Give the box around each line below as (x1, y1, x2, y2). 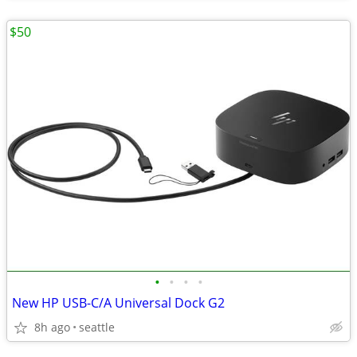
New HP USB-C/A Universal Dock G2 (12, 294, 225, 312)
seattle (79, 320, 115, 335)
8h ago (34, 320, 70, 335)
